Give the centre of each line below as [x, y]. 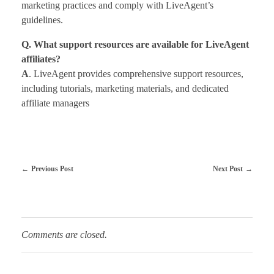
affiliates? [41, 59]
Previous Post [52, 168]
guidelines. [42, 20]
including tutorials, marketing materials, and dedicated [125, 88]
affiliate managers [55, 103]
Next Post [228, 168]
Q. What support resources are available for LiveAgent [135, 44]
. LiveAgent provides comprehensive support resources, [136, 73]
